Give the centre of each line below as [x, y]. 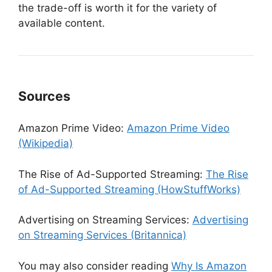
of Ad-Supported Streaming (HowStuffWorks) [129, 189]
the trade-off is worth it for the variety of [117, 8]
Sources [46, 96]
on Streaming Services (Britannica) [102, 235]
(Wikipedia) [46, 143]
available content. [62, 23]
